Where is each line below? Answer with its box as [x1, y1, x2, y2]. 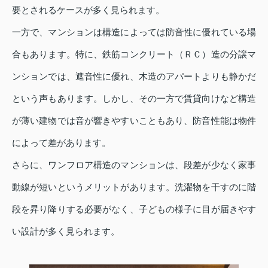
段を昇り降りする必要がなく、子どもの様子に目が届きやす [12, 204, 256, 215]
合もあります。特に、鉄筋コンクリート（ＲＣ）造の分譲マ [12, 49, 256, 60]
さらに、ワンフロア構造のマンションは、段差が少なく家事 [12, 160, 256, 170]
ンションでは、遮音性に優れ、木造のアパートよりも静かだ [12, 71, 256, 82]
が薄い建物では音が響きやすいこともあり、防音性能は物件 [12, 115, 256, 126]
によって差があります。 [12, 138, 111, 148]
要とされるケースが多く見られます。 [12, 5, 165, 16]
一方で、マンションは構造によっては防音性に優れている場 [12, 27, 256, 38]
